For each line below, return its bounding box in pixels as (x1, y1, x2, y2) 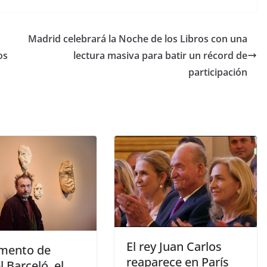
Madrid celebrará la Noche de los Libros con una (28, 32, 247, 45)
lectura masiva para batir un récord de (73, 49, 247, 62)
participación (188, 66, 247, 79)
